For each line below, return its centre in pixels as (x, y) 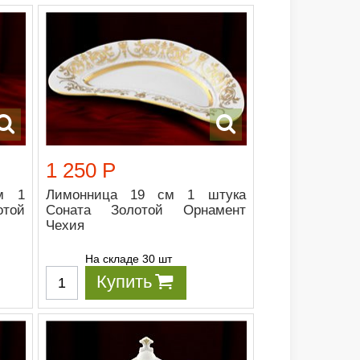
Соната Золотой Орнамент (146, 211)
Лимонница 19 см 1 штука (146, 195)
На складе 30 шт (129, 259)
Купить (125, 282)
